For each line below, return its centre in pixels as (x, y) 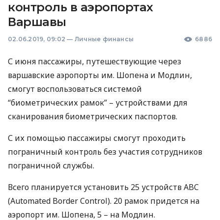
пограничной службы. (51, 165)
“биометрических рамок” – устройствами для (97, 103)
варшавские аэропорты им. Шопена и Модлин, (100, 75)
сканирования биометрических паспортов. (93, 116)
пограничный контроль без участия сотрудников (105, 152)
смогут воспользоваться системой (75, 89)
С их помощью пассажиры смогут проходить (97, 138)
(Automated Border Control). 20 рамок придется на (104, 201)
